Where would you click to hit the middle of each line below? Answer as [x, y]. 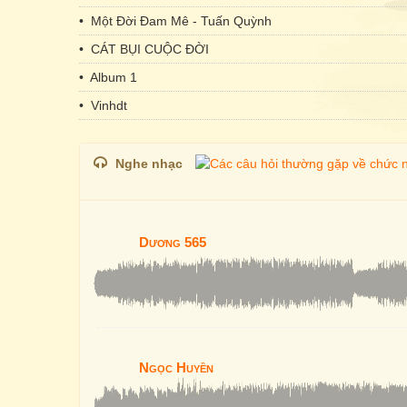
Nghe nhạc [149, 164]
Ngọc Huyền [176, 367]
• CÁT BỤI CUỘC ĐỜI [144, 49]
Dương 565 [173, 242]
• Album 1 [108, 77]
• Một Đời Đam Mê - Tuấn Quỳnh [175, 21]
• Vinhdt [103, 105]
